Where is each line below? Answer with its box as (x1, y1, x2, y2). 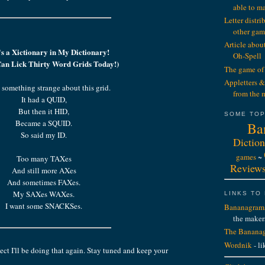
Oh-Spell (233, 50, 261, 62)
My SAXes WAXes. (13, 188, 75, 199)
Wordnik (224, 239, 252, 250)
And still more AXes (11, 164, 76, 176)
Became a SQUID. (15, 117, 72, 128)
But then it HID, (18, 105, 69, 117)
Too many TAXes (16, 153, 72, 164)
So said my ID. (21, 129, 67, 140)
